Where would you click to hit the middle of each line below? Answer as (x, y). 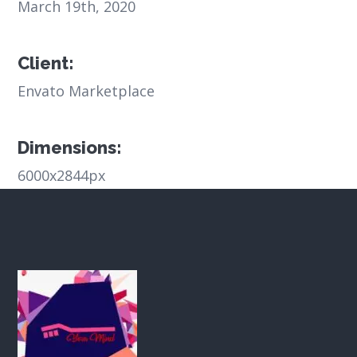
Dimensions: (70, 148)
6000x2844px (62, 176)
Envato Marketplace (86, 91)
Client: (46, 63)
